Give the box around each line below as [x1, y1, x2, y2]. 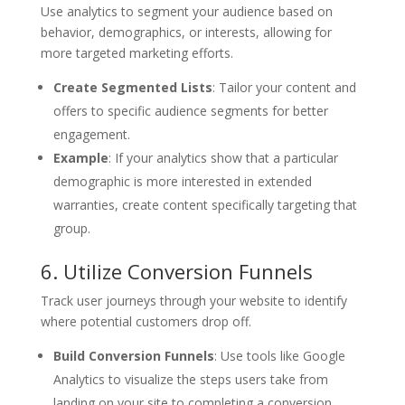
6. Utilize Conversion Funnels [40, 257, 313, 285]
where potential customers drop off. [40, 312, 251, 330]
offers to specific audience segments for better [52, 101, 328, 119]
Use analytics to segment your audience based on [40, 2, 333, 20]
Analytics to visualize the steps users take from [52, 370, 328, 388]
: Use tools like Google [213, 346, 345, 364]
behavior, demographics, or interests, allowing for [40, 23, 332, 41]
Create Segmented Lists [52, 78, 212, 96]
